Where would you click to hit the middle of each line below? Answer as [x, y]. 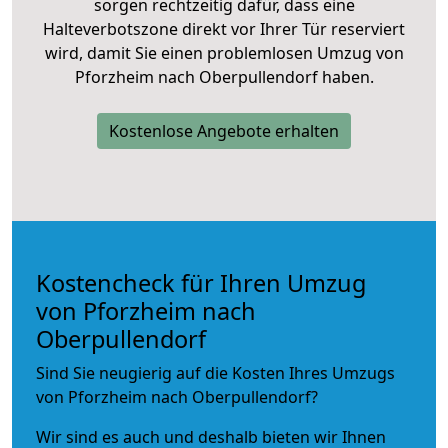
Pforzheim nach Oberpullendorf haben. [224, 76]
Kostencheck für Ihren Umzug [201, 282]
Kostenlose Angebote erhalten [224, 130]
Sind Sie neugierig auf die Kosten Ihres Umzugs [215, 372]
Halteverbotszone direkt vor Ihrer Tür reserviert [224, 28]
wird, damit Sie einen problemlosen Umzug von [224, 52]
